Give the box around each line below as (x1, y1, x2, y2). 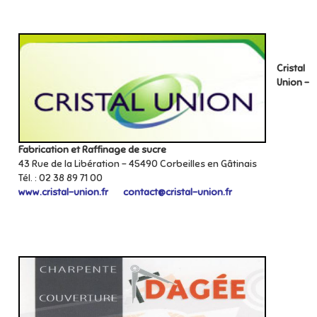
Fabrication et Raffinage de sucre (18, 144, 166, 156)
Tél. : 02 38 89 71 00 (18, 172, 103, 184)
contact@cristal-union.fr (123, 186, 234, 198)
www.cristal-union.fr (18, 186, 110, 198)
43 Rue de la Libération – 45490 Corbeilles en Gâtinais (18, 158, 257, 170)
